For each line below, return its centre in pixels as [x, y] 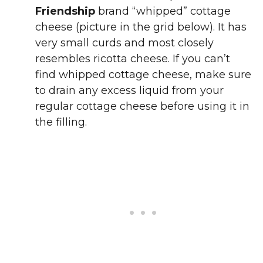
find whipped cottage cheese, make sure [143, 75]
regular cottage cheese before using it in [142, 107]
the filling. [61, 122]
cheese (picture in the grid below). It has [141, 27]
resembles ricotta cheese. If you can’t [133, 59]
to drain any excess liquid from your [129, 91]
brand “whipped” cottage [163, 11]
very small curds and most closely [124, 43]
